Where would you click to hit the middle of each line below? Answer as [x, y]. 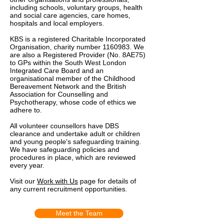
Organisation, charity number [56, 47]
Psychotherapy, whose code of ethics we [73, 102]
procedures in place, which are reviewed [73, 157]
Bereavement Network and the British [68, 86]
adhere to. [26, 110]
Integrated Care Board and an [57, 71]
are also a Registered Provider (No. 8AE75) [78, 55]
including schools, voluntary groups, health [76, 7]
